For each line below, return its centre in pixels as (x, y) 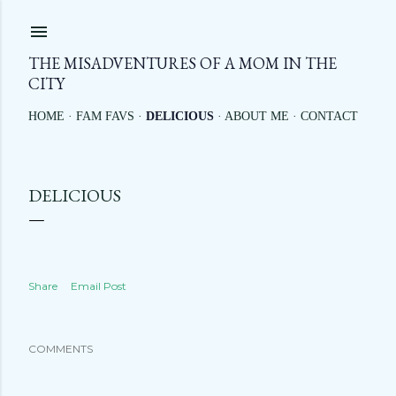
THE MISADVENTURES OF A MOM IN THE (183, 63)
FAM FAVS (105, 116)
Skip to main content (198, 22)
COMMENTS (61, 349)
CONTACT (329, 116)
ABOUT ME (257, 116)
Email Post (99, 286)
